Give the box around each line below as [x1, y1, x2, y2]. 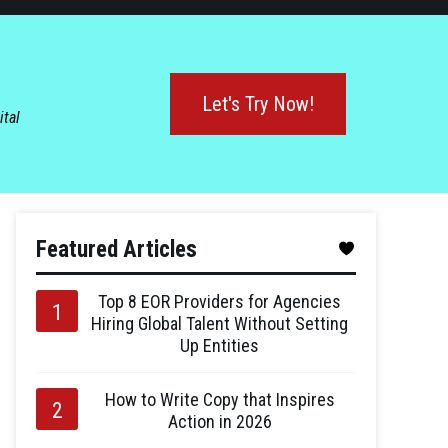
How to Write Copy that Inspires [104, 388, 335, 410]
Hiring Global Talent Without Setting [91, 312, 348, 334]
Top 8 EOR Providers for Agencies [98, 290, 341, 312]
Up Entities [180, 334, 259, 356]
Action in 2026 [167, 410, 272, 432]
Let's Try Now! [202, 91, 314, 116]
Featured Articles [36, 235, 197, 263]
